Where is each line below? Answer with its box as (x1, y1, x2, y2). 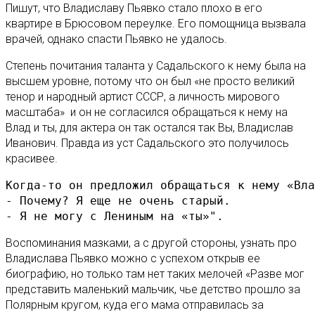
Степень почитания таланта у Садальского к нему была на (6, 58, 306, 72)
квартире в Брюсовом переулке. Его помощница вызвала (6, 16, 306, 30)
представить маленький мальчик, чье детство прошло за (6, 282, 300, 296)
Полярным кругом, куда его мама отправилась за (6, 297, 264, 311)
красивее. (6, 151, 58, 165)
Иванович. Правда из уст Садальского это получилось (6, 136, 289, 150)
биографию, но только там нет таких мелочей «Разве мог (6, 266, 304, 281)
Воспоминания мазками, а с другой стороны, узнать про (6, 236, 297, 250)
